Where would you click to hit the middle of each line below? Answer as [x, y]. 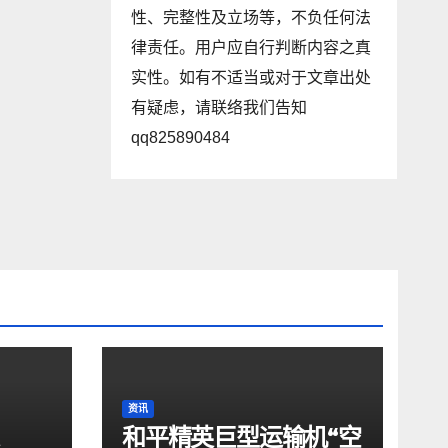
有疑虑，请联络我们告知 [218, 107]
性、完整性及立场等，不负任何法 [250, 17]
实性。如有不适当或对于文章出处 [250, 77]
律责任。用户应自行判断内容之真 [250, 47]
